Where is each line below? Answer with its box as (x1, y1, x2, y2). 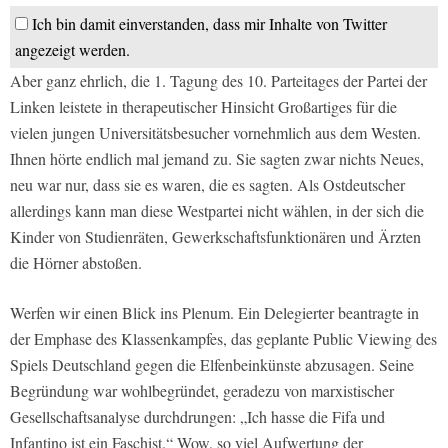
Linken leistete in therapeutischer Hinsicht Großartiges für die (10, 96, 397, 118)
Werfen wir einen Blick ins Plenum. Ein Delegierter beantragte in (10, 302, 419, 324)
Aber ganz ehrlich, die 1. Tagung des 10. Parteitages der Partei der (10, 70, 427, 92)
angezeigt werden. (15, 39, 130, 61)
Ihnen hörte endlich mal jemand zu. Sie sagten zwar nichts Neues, (10, 148, 424, 170)
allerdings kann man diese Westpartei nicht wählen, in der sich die (10, 200, 424, 222)
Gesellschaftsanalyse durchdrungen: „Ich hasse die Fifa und (10, 406, 385, 428)
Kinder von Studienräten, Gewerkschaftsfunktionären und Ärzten (10, 226, 421, 248)
